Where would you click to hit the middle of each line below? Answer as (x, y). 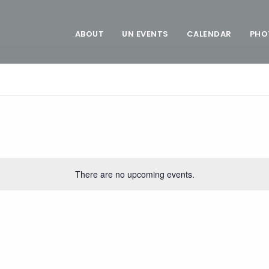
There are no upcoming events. (134, 174)
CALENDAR (209, 34)
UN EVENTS (145, 34)
